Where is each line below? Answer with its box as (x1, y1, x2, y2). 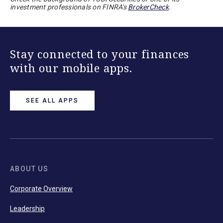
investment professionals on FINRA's (10, 3, 128, 11)
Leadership (10, 205, 45, 213)
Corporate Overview (10, 185, 73, 193)
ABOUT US (10, 165, 49, 173)
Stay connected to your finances (10, 46, 190, 62)
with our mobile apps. (10, 60, 132, 76)
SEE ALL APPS (26, 97, 79, 105)
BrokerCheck (128, 3, 169, 11)
